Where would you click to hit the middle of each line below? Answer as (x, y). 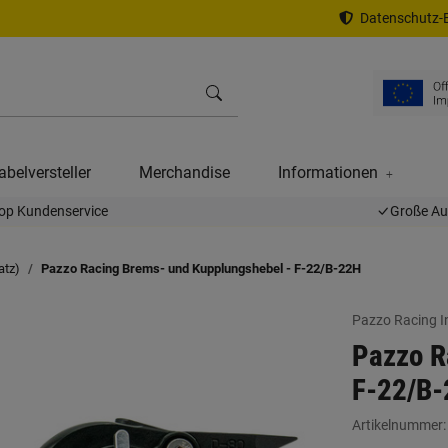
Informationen (328, 172)
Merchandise (184, 172)
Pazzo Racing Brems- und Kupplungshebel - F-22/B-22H (201, 268)
